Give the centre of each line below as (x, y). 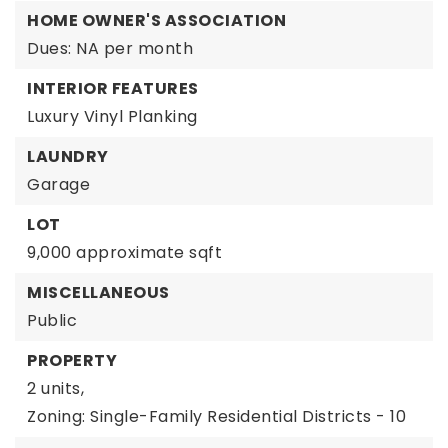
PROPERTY (72, 360)
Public (52, 320)
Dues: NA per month (110, 48)
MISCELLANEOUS (98, 292)
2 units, (55, 388)
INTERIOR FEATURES (113, 88)
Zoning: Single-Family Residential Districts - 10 (216, 416)
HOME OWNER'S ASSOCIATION (156, 20)
